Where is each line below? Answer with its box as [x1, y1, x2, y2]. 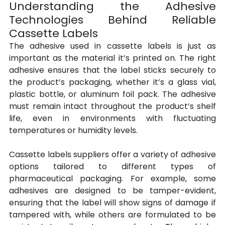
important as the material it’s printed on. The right [9, 52, 216, 64]
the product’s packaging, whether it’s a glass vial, [9, 76, 216, 88]
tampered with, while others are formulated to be [9, 209, 216, 221]
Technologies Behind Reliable [9, 12, 216, 28]
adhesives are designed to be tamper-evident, [9, 185, 216, 197]
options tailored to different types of [9, 161, 216, 173]
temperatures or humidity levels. [9, 125, 138, 137]
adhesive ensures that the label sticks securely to [9, 64, 216, 76]
